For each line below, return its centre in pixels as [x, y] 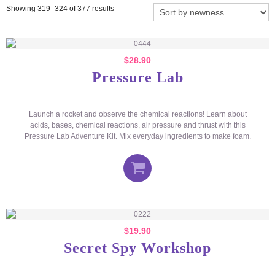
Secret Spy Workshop [137, 248]
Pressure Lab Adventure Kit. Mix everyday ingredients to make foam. [137, 137]
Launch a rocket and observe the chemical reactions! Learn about [137, 114]
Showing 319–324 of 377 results [60, 9]
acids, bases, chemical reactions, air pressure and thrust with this [137, 126]
